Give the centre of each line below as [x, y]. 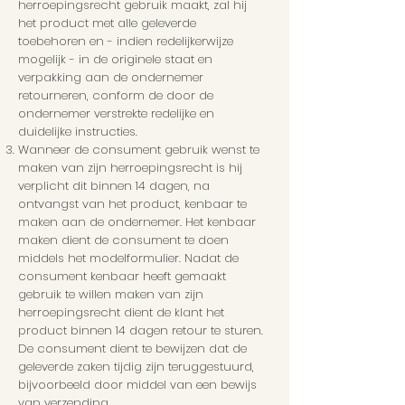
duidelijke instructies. [78, 132]
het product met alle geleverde [107, 24]
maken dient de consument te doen [123, 240]
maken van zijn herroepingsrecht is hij [130, 168]
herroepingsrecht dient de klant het [121, 313]
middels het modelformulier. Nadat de [128, 259]
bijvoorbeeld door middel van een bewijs [137, 385]
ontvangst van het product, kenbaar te [132, 204]
